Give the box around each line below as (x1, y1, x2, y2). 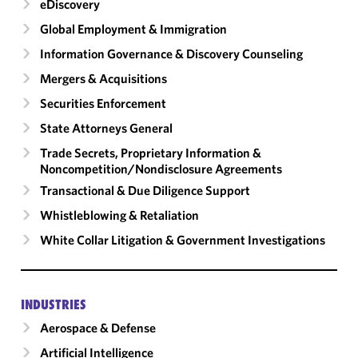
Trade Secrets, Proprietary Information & (40, 145, 261, 161)
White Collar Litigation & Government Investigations (40, 232, 325, 248)
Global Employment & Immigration (40, 21, 227, 37)
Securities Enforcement (40, 95, 166, 111)
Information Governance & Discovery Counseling (40, 46, 303, 62)
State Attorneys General (40, 120, 173, 136)
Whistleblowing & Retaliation (40, 207, 199, 223)
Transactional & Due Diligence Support (40, 182, 250, 198)
